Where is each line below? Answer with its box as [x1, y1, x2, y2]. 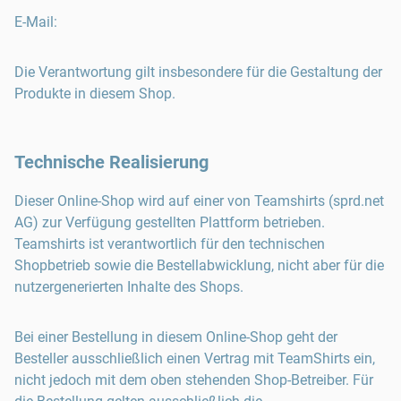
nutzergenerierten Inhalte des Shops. [14, 278, 243, 295]
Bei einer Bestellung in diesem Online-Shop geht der [14, 328, 337, 346]
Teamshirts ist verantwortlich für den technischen [14, 235, 325, 252]
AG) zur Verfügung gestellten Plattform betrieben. [14, 214, 325, 231]
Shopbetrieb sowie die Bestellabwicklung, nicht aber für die [14, 257, 384, 274]
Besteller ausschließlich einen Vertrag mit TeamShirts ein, [14, 350, 375, 367]
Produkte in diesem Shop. [14, 85, 175, 102]
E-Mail [14, 13, 54, 30]
